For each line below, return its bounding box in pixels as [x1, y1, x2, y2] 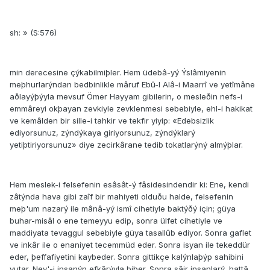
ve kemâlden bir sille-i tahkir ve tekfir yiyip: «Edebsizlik [10, 116, 214, 126]
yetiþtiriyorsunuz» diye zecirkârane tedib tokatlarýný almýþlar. [10, 140, 243, 150]
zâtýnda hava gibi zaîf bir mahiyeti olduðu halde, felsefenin [10, 192, 233, 202]
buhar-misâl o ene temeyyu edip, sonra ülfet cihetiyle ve [10, 216, 222, 226]
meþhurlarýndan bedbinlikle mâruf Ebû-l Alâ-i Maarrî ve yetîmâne [10, 80, 255, 90]
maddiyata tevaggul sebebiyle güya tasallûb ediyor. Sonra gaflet [10, 228, 251, 238]
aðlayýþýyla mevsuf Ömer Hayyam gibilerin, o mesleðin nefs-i [10, 92, 242, 102]
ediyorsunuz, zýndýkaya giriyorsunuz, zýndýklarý [10, 128, 195, 138]
